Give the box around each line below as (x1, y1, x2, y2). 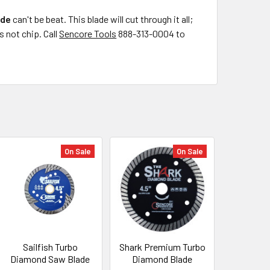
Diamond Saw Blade (10, 253, 90, 265)
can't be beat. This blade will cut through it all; (11, 13, 193, 25)
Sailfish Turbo (22, 240, 78, 253)
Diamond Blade (132, 253, 193, 265)
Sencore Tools (59, 27, 117, 39)
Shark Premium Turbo (119, 240, 206, 253)
